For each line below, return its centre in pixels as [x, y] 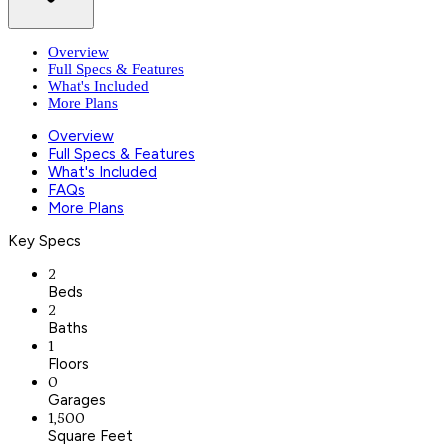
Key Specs [44, 240]
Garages [77, 399]
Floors [68, 363]
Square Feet [90, 435]
